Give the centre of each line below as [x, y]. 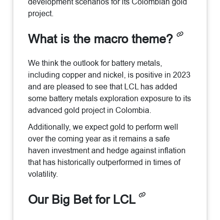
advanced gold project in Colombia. [90, 110]
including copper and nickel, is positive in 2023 [110, 75]
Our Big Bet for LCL [83, 200]
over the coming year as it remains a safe [99, 139]
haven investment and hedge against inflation [107, 151]
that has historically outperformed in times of [104, 163]
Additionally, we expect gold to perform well [103, 127]
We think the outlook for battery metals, [95, 63]
